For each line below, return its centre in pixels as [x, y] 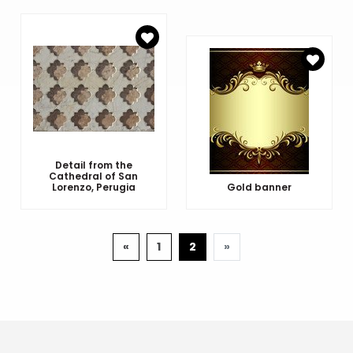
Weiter [252, 245]
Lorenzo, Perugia [93, 187]
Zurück [151, 245]
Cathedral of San [94, 176]
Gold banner [260, 187]
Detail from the [93, 165]
